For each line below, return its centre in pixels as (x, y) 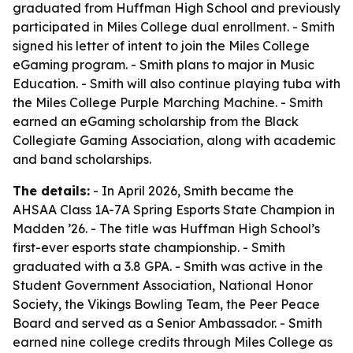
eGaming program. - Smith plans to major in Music (163, 65)
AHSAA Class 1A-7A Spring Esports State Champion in (174, 210)
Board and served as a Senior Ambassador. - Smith (167, 323)
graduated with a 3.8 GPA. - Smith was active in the (168, 266)
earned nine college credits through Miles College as (173, 342)
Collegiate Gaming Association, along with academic (174, 140)
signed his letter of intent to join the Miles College (161, 46)
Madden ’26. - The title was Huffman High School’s (166, 229)
